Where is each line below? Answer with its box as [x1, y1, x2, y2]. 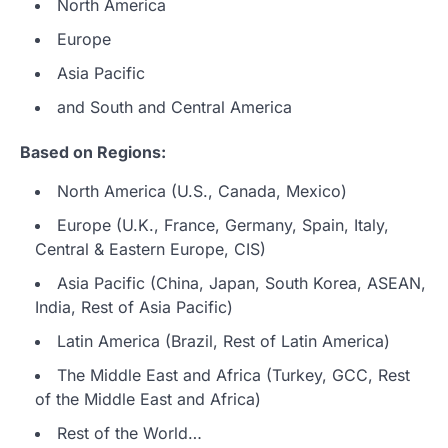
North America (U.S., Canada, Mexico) [57, 181, 347, 202]
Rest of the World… [57, 423, 202, 444]
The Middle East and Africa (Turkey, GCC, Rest [57, 365, 410, 386]
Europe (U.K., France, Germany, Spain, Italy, [57, 215, 389, 236]
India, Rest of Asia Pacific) [35, 297, 233, 318]
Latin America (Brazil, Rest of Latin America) [57, 331, 390, 352]
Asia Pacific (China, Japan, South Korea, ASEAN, [57, 273, 426, 294]
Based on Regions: [20, 142, 166, 163]
